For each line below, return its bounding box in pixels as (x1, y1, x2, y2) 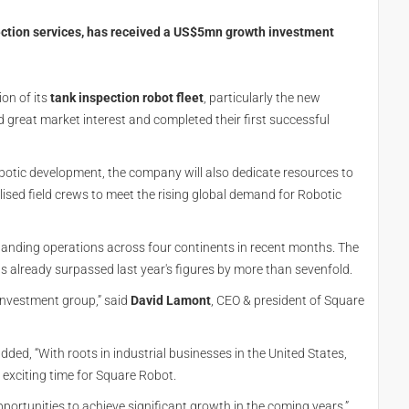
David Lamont (131, 293, 211, 308)
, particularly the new (204, 90, 320, 105)
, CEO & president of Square (211, 293, 364, 308)
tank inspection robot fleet (50, 90, 204, 105)
